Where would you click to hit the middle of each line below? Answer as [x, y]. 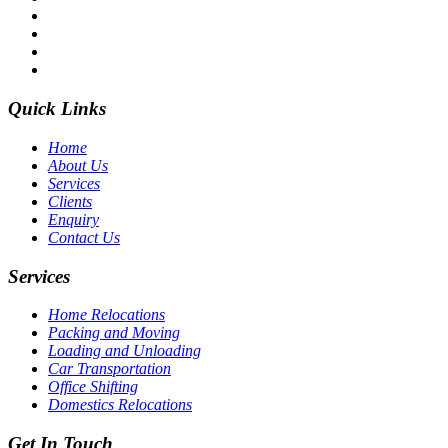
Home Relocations [106, 315]
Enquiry [73, 219]
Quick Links [57, 109]
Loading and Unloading [124, 351]
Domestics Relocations [120, 405]
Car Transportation [109, 369]
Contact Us [84, 237]
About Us [78, 165]
